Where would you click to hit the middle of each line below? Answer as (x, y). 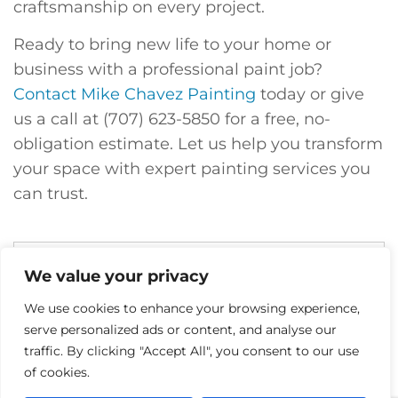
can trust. (51, 194)
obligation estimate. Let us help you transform (198, 144)
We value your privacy (116, 276)
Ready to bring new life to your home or (172, 45)
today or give (310, 95)
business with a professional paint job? (168, 70)
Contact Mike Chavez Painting (135, 95)
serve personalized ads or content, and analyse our (180, 330)
